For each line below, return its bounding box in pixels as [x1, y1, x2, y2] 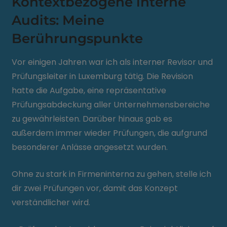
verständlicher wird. [12, 197, 91, 208]
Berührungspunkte [12, 30, 143, 47]
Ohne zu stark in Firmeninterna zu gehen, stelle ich [12, 168, 212, 180]
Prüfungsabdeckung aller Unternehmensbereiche [12, 99, 210, 110]
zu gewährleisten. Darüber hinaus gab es [12, 113, 173, 125]
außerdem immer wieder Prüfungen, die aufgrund [12, 127, 208, 139]
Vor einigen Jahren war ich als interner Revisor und [12, 56, 213, 68]
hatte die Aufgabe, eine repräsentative [12, 85, 167, 96]
